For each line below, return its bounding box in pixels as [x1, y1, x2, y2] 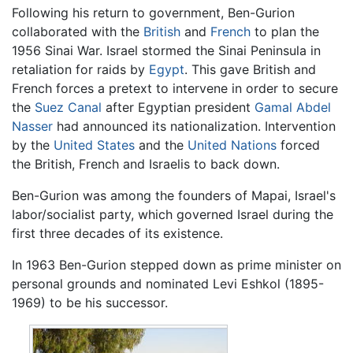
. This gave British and [184, 61, 316, 78]
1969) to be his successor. [12, 295, 168, 311]
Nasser [12, 118, 53, 135]
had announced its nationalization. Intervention [53, 118, 336, 135]
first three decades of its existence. [12, 225, 223, 242]
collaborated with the [12, 24, 143, 40]
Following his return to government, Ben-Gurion [12, 5, 295, 21]
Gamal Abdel [255, 99, 331, 116]
